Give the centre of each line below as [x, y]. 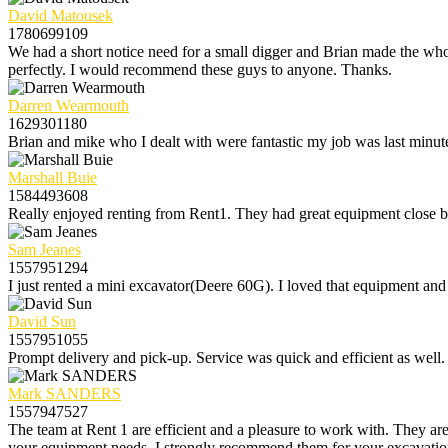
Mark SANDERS [64, 393]
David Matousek [60, 15]
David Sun [42, 321]
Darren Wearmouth [68, 105]
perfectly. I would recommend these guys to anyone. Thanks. [200, 69]
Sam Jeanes [44, 249]
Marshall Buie [52, 177]
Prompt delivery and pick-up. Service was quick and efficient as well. [226, 357]
